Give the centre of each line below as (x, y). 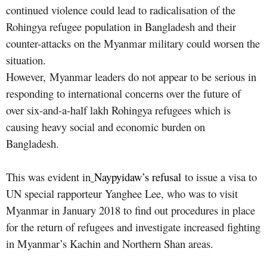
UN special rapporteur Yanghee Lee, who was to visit (122, 193)
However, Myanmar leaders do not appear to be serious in (131, 76)
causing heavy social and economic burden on (105, 126)
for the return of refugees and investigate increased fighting (133, 226)
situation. (26, 60)
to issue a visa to (219, 176)
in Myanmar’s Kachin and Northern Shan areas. (110, 243)
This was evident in (48, 176)
